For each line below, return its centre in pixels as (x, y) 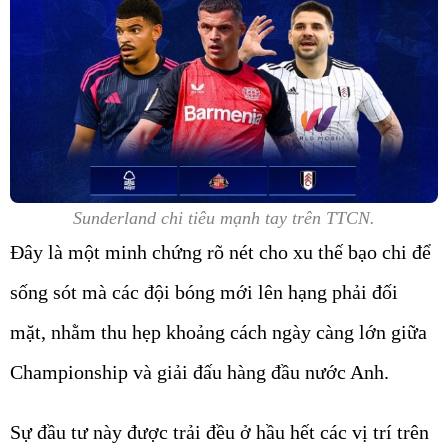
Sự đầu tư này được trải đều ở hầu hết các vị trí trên (219, 432)
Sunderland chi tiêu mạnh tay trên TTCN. (224, 218)
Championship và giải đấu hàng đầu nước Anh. (199, 372)
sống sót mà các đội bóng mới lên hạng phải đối (204, 292)
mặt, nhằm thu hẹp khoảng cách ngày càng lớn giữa (218, 332)
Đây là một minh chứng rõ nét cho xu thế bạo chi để (220, 252)
